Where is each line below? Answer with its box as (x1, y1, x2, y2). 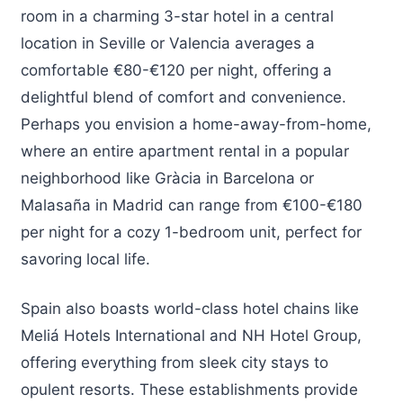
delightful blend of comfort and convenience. (21, 87, 346, 106)
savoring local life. (21, 249, 150, 268)
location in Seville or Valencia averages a (21, 33, 315, 52)
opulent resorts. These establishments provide (21, 381, 358, 399)
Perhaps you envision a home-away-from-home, (21, 114, 372, 133)
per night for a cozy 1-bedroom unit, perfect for (21, 222, 362, 241)
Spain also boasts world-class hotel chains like (21, 300, 359, 318)
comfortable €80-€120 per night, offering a (21, 60, 332, 79)
